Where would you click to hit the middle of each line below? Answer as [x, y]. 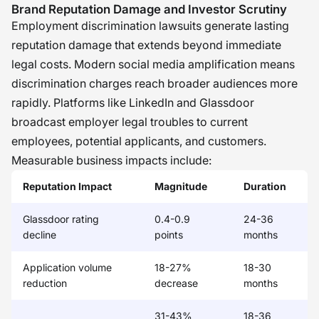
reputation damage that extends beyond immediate [146, 45]
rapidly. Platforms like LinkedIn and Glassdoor [133, 103]
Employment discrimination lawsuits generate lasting [150, 26]
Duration [265, 186]
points [169, 235]
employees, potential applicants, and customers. [139, 141]
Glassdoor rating [61, 219]
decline [40, 235]
